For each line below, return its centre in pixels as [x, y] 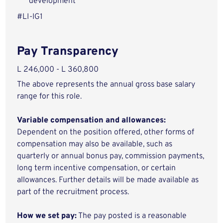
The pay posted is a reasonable [132, 216]
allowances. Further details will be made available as [108, 180]
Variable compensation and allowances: [92, 120]
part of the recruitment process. [73, 192]
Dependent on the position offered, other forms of [106, 132]
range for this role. [50, 97]
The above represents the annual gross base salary [106, 85]
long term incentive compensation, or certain [97, 168]
